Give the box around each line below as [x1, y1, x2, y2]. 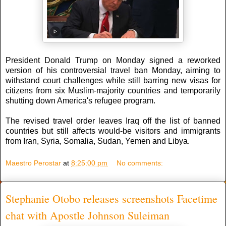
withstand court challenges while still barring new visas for [6, 76, 220, 85]
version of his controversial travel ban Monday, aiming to [6, 66, 220, 75]
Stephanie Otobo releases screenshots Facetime [6, 191, 217, 206]
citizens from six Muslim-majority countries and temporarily [6, 86, 220, 95]
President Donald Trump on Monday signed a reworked [6, 56, 220, 65]
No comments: [117, 158, 163, 167]
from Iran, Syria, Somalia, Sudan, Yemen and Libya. [6, 137, 190, 146]
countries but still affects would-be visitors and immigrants [6, 127, 220, 136]
